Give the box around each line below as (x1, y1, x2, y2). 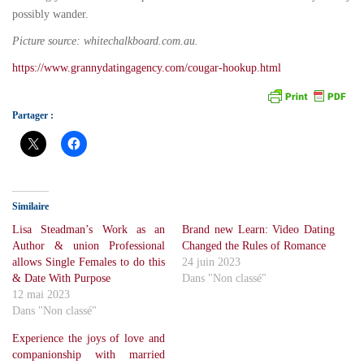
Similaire (12, 200, 49, 212)
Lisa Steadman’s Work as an (12, 223, 166, 236)
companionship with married (12, 348, 166, 361)
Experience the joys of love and (12, 331, 166, 344)
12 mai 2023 (12, 288, 70, 301)
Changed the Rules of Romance (182, 239, 326, 252)
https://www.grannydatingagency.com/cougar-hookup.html (12, 61, 281, 74)
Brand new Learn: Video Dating (182, 223, 336, 236)
